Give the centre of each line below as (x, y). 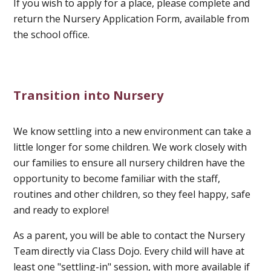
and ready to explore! (61, 210)
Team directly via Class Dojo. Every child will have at (129, 251)
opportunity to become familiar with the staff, (117, 178)
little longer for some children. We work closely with (130, 147)
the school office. (52, 34)
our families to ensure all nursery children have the (129, 162)
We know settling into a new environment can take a (132, 131)
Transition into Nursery (89, 95)
